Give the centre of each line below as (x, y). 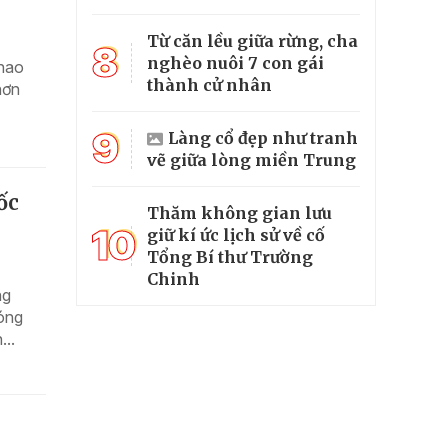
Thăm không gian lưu (239, 212)
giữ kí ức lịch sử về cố (236, 234)
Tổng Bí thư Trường (230, 256)
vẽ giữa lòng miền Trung (251, 159)
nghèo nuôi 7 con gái (235, 62)
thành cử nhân (209, 84)
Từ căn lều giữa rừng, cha (252, 40)
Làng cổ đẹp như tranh (263, 137)
